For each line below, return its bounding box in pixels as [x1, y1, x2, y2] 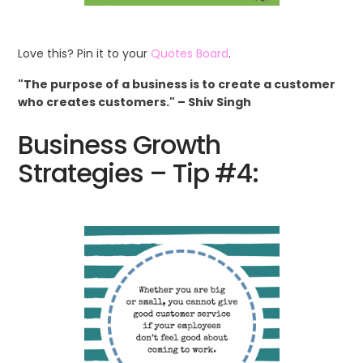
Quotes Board [151, 45, 229, 62]
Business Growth [18, 126, 221, 163]
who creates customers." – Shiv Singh [18, 93, 252, 110]
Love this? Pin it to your [18, 45, 152, 62]
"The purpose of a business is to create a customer [18, 75, 336, 92]
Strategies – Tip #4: [18, 154, 259, 191]
